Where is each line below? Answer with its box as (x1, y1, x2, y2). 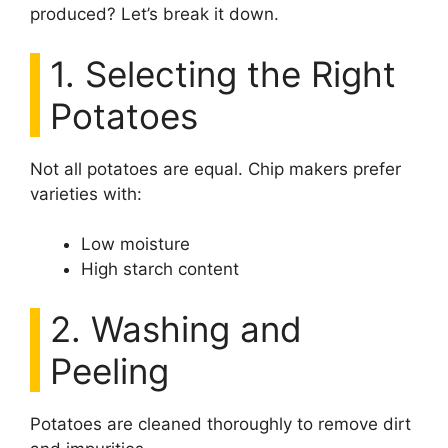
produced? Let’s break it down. (30, 4, 279, 25)
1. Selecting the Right (50, 52, 396, 95)
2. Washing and (50, 307, 302, 350)
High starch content (81, 259, 239, 280)
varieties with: (30, 183, 142, 204)
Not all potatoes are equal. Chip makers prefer (30, 158, 401, 179)
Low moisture (81, 234, 190, 255)
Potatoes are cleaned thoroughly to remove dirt (30, 413, 411, 434)
